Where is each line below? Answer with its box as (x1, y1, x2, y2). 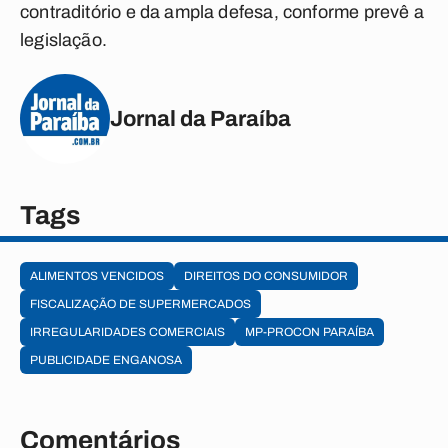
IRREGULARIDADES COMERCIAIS (30, 325, 225, 339)
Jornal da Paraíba (110, 106, 291, 131)
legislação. (20, 30, 107, 50)
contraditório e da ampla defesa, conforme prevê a (20, 2, 424, 22)
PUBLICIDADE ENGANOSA (30, 353, 182, 367)
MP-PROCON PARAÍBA (245, 325, 374, 339)
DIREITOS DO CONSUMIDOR (184, 269, 348, 283)
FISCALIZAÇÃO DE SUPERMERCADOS (30, 297, 251, 311)
